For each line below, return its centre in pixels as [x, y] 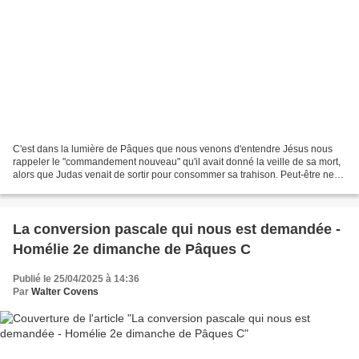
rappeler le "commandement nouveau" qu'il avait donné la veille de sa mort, [177, 162]
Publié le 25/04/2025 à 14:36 [76, 279]
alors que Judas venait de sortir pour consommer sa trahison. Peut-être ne [173, 175]
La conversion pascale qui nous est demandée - [177, 230]
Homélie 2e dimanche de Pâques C [132, 250]
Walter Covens [65, 292]
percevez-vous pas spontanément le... [95, 188]
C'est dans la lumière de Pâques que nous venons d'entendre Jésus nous [173, 149]
